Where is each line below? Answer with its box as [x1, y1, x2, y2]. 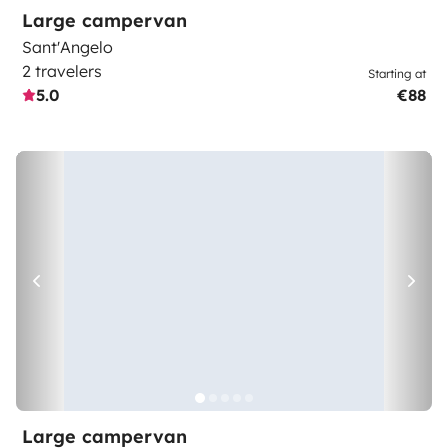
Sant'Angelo [22, 37, 113, 57]
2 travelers [22, 61, 102, 81]
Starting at [368, 66, 426, 81]
